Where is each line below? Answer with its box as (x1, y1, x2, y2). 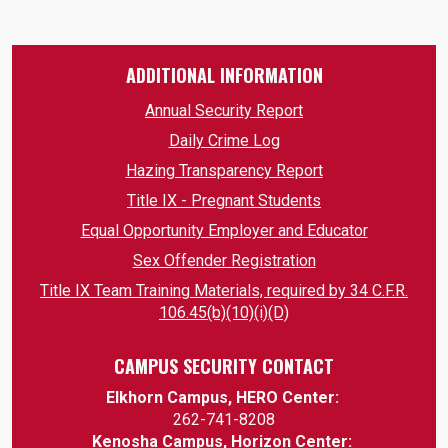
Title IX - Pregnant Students (127, 191, 321, 211)
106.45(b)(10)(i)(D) (159, 303, 289, 323)
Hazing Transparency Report (125, 161, 323, 181)
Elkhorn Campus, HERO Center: (105, 388, 339, 408)
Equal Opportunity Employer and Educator (80, 221, 368, 241)
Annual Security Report (145, 101, 303, 121)
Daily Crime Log (168, 131, 280, 151)
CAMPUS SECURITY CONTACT (114, 353, 334, 380)
